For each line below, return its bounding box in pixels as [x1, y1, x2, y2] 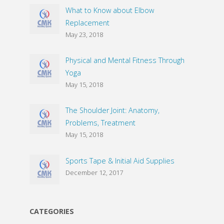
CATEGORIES [29, 206, 74, 216]
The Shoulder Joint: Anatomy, [65, 105, 159, 115]
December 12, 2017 [65, 167, 123, 177]
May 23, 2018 [65, 29, 103, 39]
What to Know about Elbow [65, 5, 154, 15]
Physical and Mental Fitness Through [65, 55, 184, 65]
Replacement [65, 17, 109, 27]
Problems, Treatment [65, 118, 135, 128]
